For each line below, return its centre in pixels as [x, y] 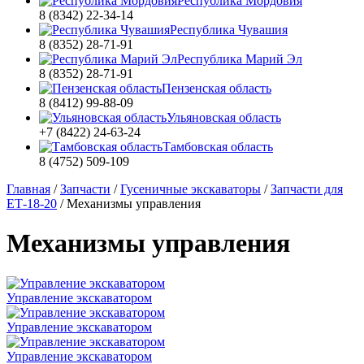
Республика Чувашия [229, 30]
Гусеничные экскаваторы [191, 189]
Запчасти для [307, 189]
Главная [28, 189]
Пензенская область [217, 88]
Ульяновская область [224, 117]
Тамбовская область [218, 147]
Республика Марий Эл [240, 59]
